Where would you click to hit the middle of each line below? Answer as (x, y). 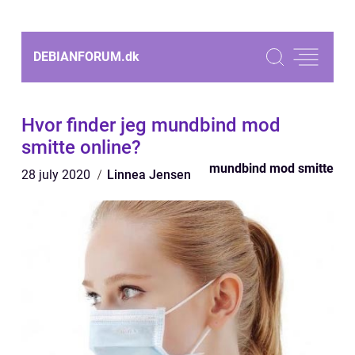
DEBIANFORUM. (79, 57)
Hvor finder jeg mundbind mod (151, 125)
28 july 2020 (57, 175)
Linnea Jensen (149, 175)
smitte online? (81, 147)
